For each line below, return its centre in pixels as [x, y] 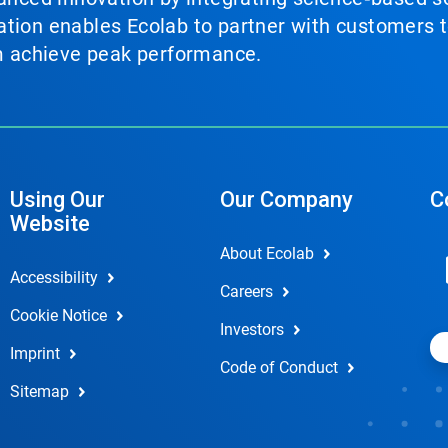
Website [49, 223]
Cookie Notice [58, 315]
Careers [246, 291]
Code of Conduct [278, 367]
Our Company [286, 199]
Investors [251, 329]
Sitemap [39, 391]
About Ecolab [266, 253]
